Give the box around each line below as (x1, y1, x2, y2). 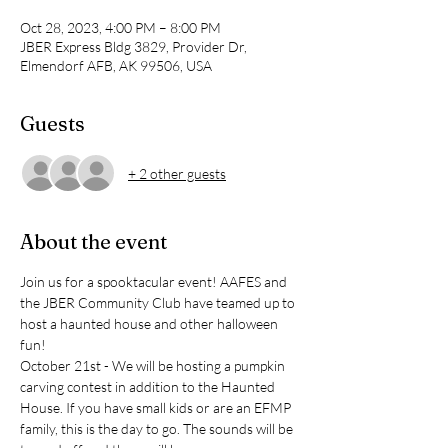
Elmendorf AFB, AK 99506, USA (20, 57, 212, 74)
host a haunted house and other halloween (20, 315, 281, 332)
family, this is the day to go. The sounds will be (20, 420, 296, 437)
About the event (20, 229, 167, 254)
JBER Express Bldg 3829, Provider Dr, (20, 38, 247, 55)
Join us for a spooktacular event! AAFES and (20, 273, 290, 290)
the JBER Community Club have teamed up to (20, 294, 298, 311)
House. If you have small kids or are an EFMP (20, 399, 294, 416)
